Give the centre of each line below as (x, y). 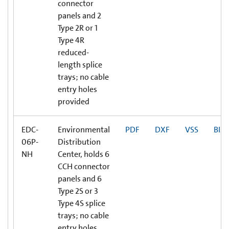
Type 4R (71, 40)
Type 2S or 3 (78, 191)
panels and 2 (79, 15)
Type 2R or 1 (78, 28)
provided (74, 101)
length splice (80, 64)
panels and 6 (80, 178)
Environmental (84, 129)
